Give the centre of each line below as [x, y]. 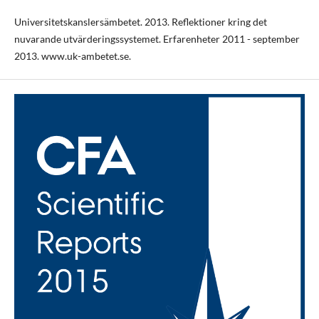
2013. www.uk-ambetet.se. [72, 56]
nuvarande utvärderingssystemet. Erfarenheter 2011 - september [157, 39]
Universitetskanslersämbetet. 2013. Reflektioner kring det [140, 22]
